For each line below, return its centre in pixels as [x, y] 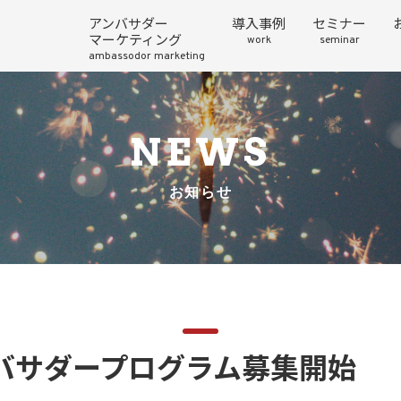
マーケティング [135, 42]
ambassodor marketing [147, 56]
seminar [339, 40]
